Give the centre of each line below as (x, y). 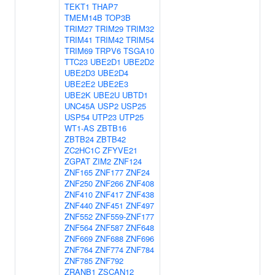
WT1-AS (79, 128)
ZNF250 (79, 183)
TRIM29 (109, 29)
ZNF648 (140, 227)
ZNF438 (140, 194)
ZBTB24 (79, 139)
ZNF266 (109, 183)
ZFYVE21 (120, 150)
